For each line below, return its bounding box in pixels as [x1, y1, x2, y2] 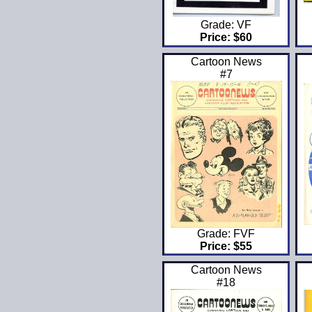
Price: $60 [200, 31, 253, 44]
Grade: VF [201, 19, 252, 31]
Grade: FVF [197, 228, 256, 240]
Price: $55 [200, 240, 253, 253]
